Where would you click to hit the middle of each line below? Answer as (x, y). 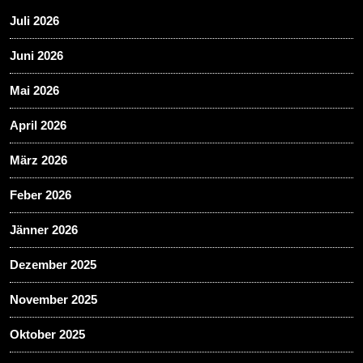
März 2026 (38, 160)
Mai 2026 (34, 90)
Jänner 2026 (44, 229)
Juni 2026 (36, 55)
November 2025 (53, 299)
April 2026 (38, 125)
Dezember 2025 (53, 264)
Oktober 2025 (47, 334)
